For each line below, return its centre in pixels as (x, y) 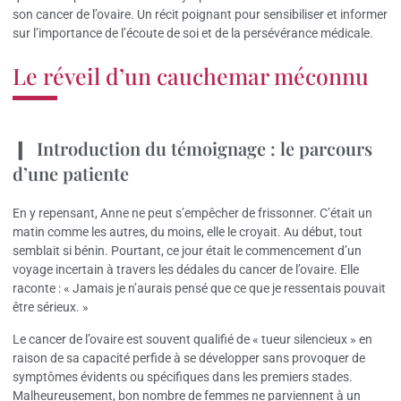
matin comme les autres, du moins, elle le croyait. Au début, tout (188, 232)
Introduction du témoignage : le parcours (205, 149)
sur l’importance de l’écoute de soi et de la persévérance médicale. (193, 33)
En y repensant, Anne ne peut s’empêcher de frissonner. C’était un (192, 213)
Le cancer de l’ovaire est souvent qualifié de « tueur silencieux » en (192, 339)
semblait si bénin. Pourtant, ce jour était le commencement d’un (187, 251)
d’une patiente (71, 174)
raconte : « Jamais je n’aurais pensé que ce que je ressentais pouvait (199, 289)
